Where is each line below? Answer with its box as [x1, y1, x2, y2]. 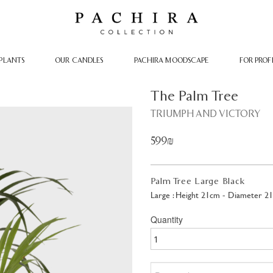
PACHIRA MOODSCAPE [133, 57, 209, 64]
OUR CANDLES [55, 57, 104, 64]
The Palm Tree [150, 89, 238, 104]
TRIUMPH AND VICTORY [150, 109, 260, 119]
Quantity [150, 213, 183, 225]
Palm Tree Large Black [150, 177, 245, 186]
